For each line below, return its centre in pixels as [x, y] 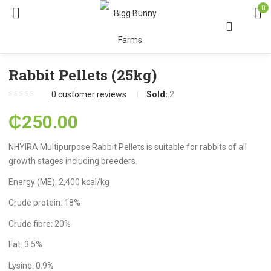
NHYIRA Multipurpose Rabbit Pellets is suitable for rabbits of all [128, 147]
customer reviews [92, 94]
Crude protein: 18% [45, 203]
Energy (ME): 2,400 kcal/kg [59, 182]
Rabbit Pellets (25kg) [83, 75]
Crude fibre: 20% [40, 224]
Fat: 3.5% [26, 244]
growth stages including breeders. [73, 161]
